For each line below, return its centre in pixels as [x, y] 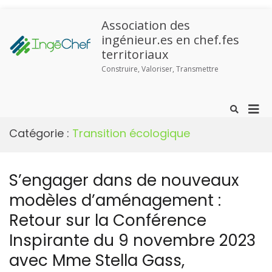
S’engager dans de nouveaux [124, 180]
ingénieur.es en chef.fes [170, 40]
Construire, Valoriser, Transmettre [160, 69]
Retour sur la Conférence [108, 220]
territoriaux [135, 54]
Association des [146, 25]
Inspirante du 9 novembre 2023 [132, 240]
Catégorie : [41, 133]
